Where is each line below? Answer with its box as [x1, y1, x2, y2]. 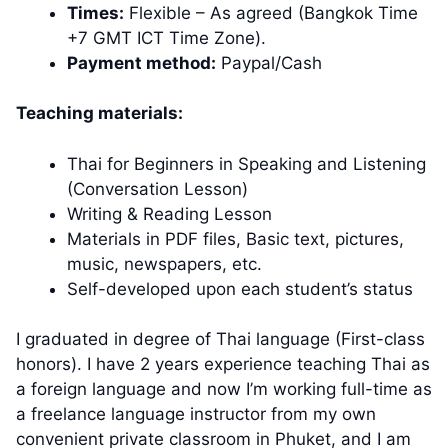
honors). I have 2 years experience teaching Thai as [16, 354, 430, 375]
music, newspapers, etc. [67, 253, 262, 274]
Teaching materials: [16, 103, 183, 124]
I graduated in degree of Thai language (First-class [16, 329, 425, 350]
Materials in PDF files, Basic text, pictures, [67, 228, 404, 249]
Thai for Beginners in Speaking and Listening [67, 153, 426, 174]
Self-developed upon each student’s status [67, 278, 413, 299]
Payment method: [67, 52, 216, 73]
